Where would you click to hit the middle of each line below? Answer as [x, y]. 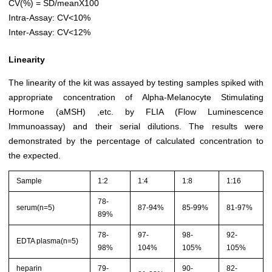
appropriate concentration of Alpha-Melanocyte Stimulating [136, 97]
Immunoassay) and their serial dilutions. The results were [136, 127]
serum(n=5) [36, 207]
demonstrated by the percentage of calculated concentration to [136, 141]
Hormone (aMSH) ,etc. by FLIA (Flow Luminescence [136, 112]
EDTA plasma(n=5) [48, 241]
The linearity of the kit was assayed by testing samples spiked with [136, 83]
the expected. [35, 156]
